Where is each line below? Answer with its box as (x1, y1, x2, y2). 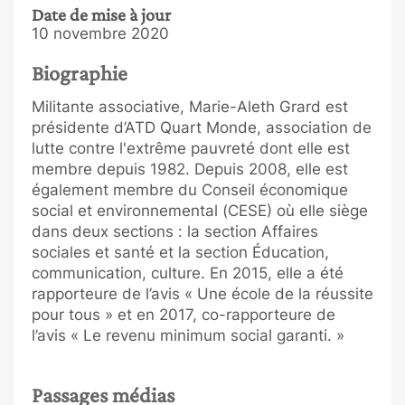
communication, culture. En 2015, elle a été (32, 263, 344, 282)
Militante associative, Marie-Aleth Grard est (32, 97, 348, 116)
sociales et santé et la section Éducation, (32, 242, 329, 261)
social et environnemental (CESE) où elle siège (32, 201, 368, 220)
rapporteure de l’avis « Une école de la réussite (32, 284, 373, 303)
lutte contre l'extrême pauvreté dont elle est (32, 138, 350, 157)
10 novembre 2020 (32, 24, 169, 42)
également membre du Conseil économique (32, 180, 348, 199)
